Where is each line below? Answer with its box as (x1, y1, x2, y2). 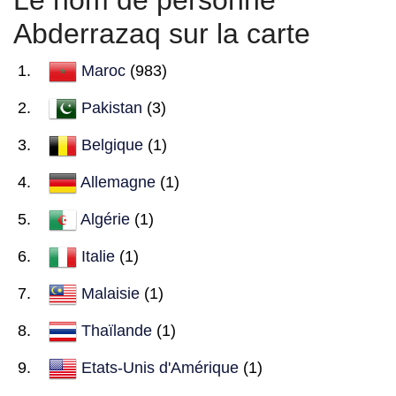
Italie (81, 247, 115, 265)
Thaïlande (81, 321, 152, 339)
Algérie (80, 209, 130, 228)
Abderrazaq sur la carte (13, 18, 310, 49)
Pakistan (81, 98, 142, 117)
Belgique (81, 135, 143, 154)
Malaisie (81, 284, 140, 302)
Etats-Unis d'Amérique (81, 358, 239, 377)
